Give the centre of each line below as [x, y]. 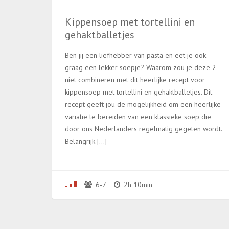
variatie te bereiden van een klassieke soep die [138, 116]
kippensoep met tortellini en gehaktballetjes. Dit [139, 92]
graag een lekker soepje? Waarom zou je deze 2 [141, 67]
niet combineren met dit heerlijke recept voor [135, 79]
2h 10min [137, 184]
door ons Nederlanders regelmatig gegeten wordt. [143, 129]
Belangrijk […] [86, 141]
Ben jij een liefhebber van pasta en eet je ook [135, 55]
